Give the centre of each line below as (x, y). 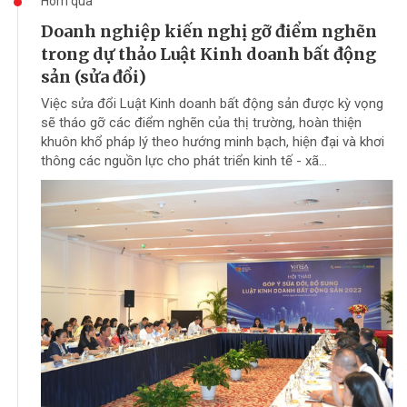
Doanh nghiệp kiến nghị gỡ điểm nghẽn (209, 32)
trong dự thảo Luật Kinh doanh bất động (208, 55)
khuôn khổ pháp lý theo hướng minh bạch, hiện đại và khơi (213, 142)
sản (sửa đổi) (94, 77)
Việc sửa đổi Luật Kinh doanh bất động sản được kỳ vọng (212, 104)
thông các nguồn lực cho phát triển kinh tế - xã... (184, 161)
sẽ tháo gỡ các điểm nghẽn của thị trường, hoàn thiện (201, 123)
